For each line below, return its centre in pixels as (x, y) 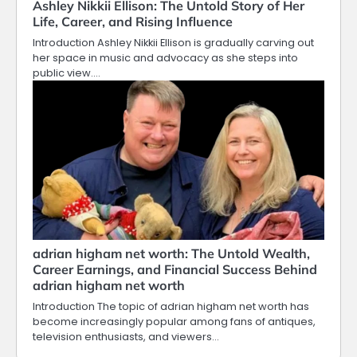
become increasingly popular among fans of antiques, (174, 321)
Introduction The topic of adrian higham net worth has (171, 306)
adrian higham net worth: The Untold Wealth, (171, 253)
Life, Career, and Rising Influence (133, 21)
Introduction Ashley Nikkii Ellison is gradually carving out (173, 42)
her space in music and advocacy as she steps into (165, 57)
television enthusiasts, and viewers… (126, 336)
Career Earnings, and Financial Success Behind (175, 269)
